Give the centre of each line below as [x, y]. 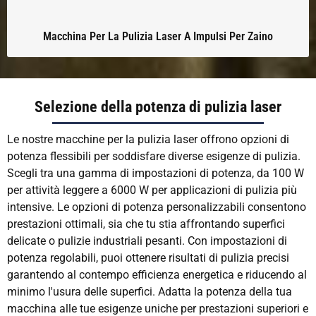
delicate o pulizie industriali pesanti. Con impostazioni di [147, 241]
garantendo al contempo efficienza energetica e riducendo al [157, 274]
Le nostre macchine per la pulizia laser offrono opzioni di [148, 139]
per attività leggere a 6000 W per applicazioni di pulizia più [152, 190]
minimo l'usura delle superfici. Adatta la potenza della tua [150, 291]
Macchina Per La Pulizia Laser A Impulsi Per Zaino [158, 37]
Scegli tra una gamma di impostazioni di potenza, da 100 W [156, 173]
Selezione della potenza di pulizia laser [158, 107]
